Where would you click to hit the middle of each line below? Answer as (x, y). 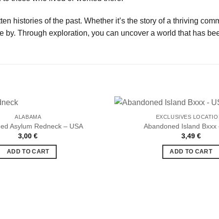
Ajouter (86, 140)
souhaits (86, 161)
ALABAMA (28, 117)
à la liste (86, 147)
